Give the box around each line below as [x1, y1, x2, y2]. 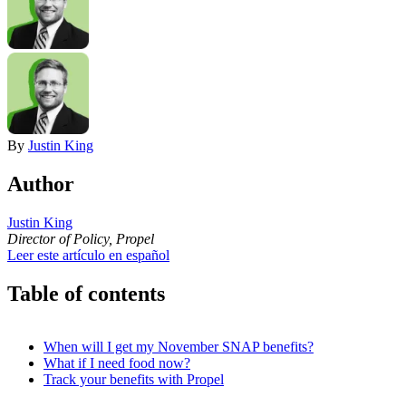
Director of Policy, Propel [7, 230, 154, 246]
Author [7, 171, 74, 196]
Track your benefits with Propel [43, 371, 224, 387]
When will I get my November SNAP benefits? [43, 338, 314, 354]
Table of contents [7, 281, 165, 305]
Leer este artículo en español [7, 246, 169, 263]
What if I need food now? [43, 354, 190, 371]
